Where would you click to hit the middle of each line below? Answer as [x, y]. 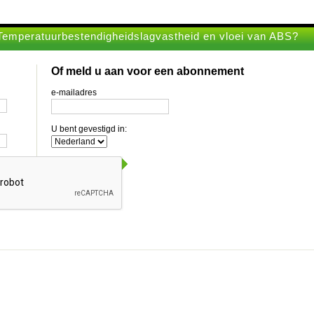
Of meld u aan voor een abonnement [148, 71]
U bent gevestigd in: [89, 129]
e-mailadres [74, 93]
